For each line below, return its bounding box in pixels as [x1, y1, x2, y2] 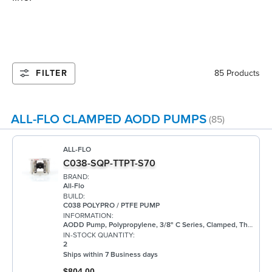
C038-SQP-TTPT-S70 [63, 157, 155, 169]
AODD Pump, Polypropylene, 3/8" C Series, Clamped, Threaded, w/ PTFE [63, 220, 248, 230]
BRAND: [63, 172, 89, 182]
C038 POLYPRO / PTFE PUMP [63, 201, 160, 211]
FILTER [36, 68, 68, 79]
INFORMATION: [63, 211, 114, 221]
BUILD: [63, 192, 85, 202]
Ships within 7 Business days [63, 250, 158, 260]
